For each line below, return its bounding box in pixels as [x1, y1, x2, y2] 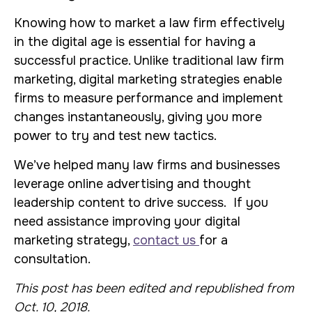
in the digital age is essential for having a [14, 34, 256, 49]
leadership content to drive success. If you [14, 195, 268, 210]
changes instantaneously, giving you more [14, 109, 262, 125]
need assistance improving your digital [14, 214, 240, 229]
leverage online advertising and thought [14, 176, 251, 192]
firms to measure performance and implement [14, 91, 283, 106]
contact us [133, 233, 199, 248]
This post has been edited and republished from [14, 281, 294, 296]
